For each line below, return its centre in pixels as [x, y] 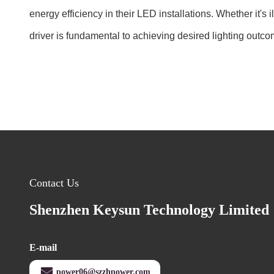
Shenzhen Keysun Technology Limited [149, 210]
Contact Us [54, 183]
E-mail [43, 247]
